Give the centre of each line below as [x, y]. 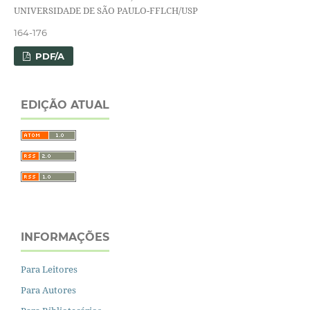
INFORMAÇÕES [65, 237]
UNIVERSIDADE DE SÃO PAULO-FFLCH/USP [106, 11]
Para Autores [48, 290]
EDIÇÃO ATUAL [65, 104]
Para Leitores [49, 269]
